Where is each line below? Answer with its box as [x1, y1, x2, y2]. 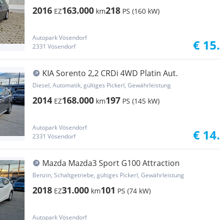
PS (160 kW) [122, 6, 160, 16]
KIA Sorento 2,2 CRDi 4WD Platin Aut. [42, 68, 178, 79]
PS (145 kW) [122, 96, 160, 106]
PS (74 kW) [117, 186, 151, 195]
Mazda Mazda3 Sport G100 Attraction [42, 158, 180, 168]
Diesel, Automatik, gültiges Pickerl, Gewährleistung [32, 81, 171, 89]
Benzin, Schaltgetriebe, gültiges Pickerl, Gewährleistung [32, 171, 184, 179]
